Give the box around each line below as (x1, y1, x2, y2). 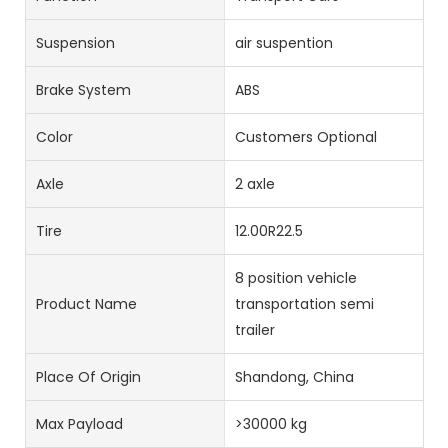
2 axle (234, 173, 275, 194)
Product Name (36, 293, 137, 314)
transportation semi (234, 293, 374, 314)
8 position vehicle (234, 267, 357, 288)
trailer (234, 319, 275, 340)
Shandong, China (234, 366, 354, 387)
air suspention (234, 32, 333, 53)
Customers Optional (234, 126, 377, 147)
